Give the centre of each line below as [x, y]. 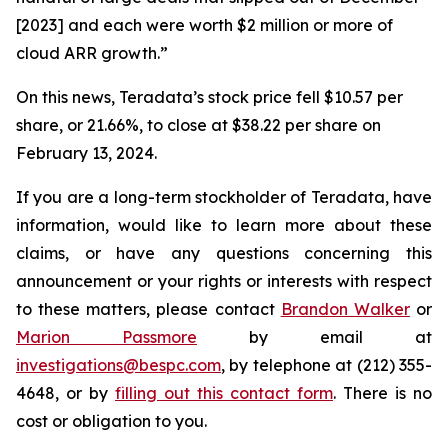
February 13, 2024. [86, 153]
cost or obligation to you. [111, 421]
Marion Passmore [106, 337]
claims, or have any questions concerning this [224, 253]
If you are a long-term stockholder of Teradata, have [224, 197]
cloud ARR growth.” [92, 53]
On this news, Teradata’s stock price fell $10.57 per [209, 97]
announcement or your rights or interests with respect [224, 281]
